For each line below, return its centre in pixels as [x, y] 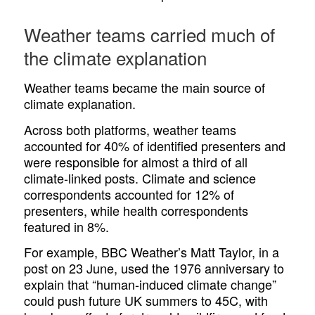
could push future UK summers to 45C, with [146, 301]
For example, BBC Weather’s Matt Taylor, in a [152, 252]
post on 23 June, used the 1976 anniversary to [154, 268]
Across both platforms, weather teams [130, 129]
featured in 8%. [67, 226]
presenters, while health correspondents [136, 210]
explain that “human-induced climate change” [150, 284]
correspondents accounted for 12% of [129, 194]
